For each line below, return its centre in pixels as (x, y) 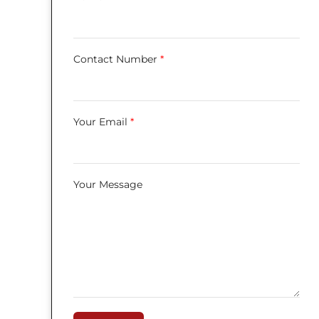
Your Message (108, 184)
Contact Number (117, 59)
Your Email (102, 121)
